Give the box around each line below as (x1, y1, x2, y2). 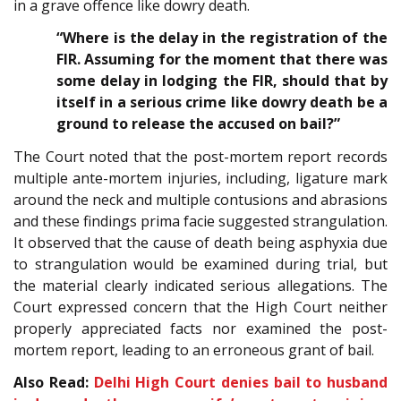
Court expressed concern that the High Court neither (13, 296, 388, 317)
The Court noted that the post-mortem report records (13, 146, 388, 166)
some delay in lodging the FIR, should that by (56, 71, 388, 91)
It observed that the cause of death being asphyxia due (13, 232, 388, 252)
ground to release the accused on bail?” (56, 114, 340, 134)
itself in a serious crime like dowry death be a (56, 92, 388, 113)
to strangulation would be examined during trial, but (13, 253, 388, 274)
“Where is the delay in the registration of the (56, 28, 388, 48)
